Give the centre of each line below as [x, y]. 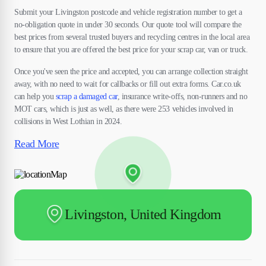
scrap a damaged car [86, 97]
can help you [35, 97]
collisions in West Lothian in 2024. [68, 122]
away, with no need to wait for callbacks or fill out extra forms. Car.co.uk [128, 84]
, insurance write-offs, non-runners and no [182, 97]
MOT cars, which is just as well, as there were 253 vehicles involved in [124, 109]
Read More [37, 144]
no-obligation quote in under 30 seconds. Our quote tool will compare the [128, 25]
